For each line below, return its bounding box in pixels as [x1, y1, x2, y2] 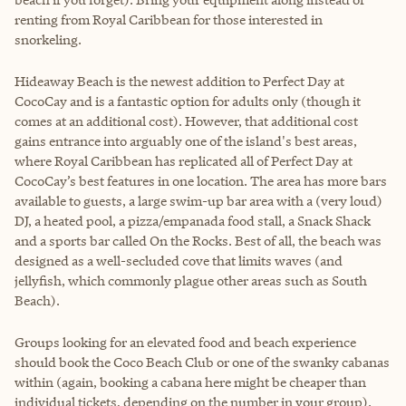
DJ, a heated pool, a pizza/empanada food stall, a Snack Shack [14, 211, 371, 229]
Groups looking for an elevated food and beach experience [14, 333, 356, 351]
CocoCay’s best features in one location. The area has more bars [14, 171, 387, 189]
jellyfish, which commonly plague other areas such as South [14, 271, 367, 289]
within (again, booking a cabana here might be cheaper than [14, 372, 366, 391]
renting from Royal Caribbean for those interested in [14, 10, 323, 28]
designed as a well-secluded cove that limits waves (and [14, 251, 343, 269]
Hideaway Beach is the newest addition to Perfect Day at [14, 72, 344, 90]
